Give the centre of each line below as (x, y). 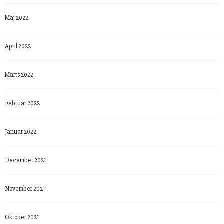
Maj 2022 (17, 18)
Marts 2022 (19, 75)
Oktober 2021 (22, 217)
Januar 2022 (21, 132)
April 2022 (18, 46)
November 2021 (25, 189)
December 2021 (25, 160)
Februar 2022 (22, 103)
